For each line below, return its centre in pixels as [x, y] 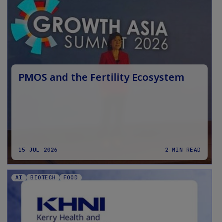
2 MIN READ [183, 150]
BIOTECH [43, 178]
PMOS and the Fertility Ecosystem [101, 77]
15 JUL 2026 [38, 150]
